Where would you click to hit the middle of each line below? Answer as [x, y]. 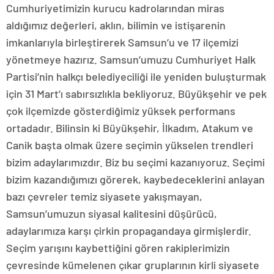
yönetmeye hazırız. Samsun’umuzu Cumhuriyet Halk [131, 59]
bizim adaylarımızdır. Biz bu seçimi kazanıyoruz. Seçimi [135, 162]
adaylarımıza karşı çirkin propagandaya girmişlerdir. [129, 231]
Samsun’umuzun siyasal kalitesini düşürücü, [112, 213]
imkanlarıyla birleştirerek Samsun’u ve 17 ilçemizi [122, 42]
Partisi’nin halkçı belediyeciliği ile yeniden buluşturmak [136, 76]
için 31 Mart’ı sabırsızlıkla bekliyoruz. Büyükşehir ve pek [136, 94]
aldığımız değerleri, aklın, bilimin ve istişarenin [116, 25]
